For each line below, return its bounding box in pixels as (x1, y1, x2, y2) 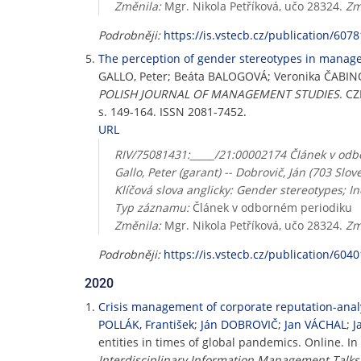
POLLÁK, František (98, 317, 194, 332)
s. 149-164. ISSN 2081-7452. (98, 104, 247, 119)
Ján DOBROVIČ (201, 317, 278, 332)
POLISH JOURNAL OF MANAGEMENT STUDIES (98, 86, 339, 102)
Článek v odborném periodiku (189, 200, 352, 215)
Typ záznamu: (114, 200, 189, 215)
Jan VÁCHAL (284, 317, 346, 332)
